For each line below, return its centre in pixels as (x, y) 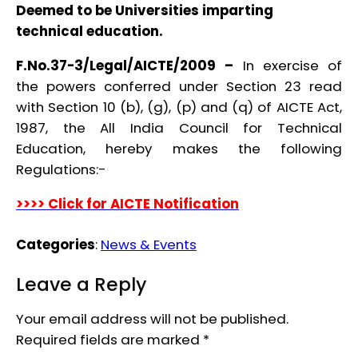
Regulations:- (61, 169)
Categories (56, 245)
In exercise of (292, 65)
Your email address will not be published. (152, 319)
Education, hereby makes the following (179, 148)
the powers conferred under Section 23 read (179, 86)
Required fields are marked (109, 340)
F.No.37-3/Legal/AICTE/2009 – (129, 65)
